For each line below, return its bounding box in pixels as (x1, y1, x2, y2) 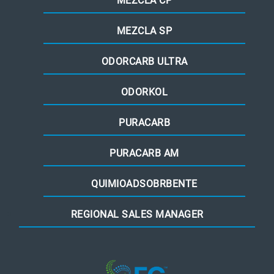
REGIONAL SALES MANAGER (70, 209, 204, 221)
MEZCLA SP (116, 25, 172, 37)
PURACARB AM (109, 147, 179, 160)
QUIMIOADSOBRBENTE (91, 178, 198, 190)
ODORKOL (120, 86, 168, 98)
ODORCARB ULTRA (101, 56, 188, 68)
